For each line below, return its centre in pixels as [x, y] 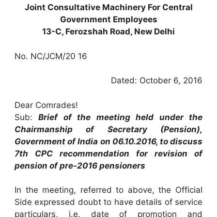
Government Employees [108, 19]
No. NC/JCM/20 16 [51, 56]
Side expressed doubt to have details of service [108, 202]
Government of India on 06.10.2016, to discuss [108, 141]
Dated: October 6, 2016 [157, 80]
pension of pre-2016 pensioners [80, 165]
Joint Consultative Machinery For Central [108, 7]
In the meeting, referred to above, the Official [108, 190]
